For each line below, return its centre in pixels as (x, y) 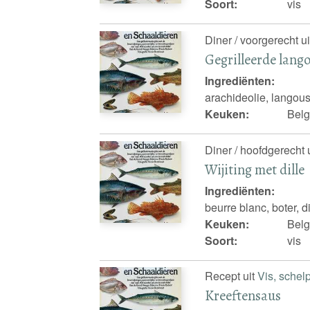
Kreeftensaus (243, 296)
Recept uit (231, 276)
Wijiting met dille (255, 169)
